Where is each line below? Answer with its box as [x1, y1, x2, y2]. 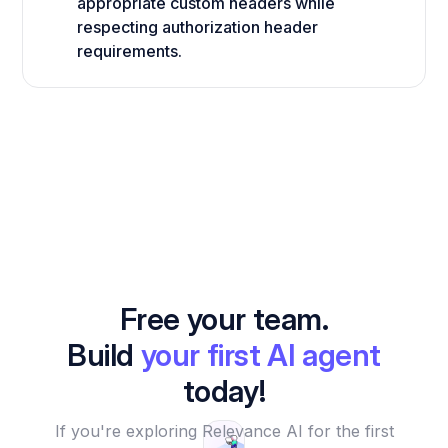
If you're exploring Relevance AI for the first [54, 420, 394, 441]
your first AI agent [140, 336, 381, 373]
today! [182, 372, 266, 409]
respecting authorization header [77, 16, 319, 37]
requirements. [77, 40, 183, 61]
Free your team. [119, 300, 329, 337]
